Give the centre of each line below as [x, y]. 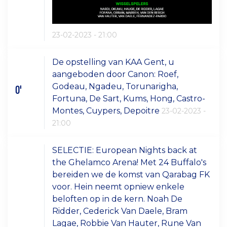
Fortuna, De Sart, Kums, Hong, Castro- [129, 99]
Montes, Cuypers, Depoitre [107, 111]
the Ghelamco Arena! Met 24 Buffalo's [129, 163]
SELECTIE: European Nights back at [125, 150]
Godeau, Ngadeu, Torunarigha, [115, 87]
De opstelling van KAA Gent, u [113, 62]
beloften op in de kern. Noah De [118, 199]
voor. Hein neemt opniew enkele [119, 187]
